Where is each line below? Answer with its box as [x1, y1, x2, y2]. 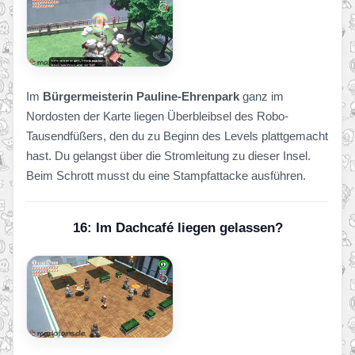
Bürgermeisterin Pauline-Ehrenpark [43, 89, 239, 103]
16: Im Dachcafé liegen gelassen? [72, 219, 283, 235]
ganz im [239, 89, 284, 103]
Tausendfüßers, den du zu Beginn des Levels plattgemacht [26, 128, 328, 143]
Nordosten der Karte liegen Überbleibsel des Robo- [26, 109, 288, 123]
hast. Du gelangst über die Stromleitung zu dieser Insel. [26, 148, 311, 162]
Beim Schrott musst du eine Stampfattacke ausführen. [26, 168, 306, 182]
